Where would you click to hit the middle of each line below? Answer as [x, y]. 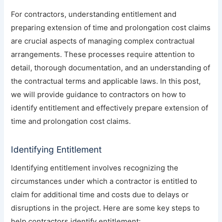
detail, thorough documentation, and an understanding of [111, 68]
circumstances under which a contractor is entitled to [104, 182]
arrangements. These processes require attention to [103, 55]
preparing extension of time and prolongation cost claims [111, 28]
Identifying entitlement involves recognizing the [95, 168]
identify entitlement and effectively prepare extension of [110, 108]
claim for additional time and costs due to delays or [100, 195]
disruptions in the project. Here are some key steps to [106, 208]
